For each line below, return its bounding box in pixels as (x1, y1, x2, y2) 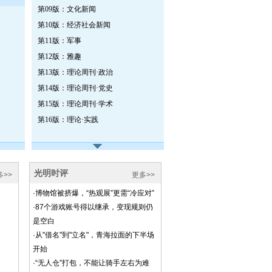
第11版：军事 (37, 36, 81, 45)
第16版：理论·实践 (37, 115, 98, 124)
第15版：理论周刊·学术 (37, 100, 113, 108)
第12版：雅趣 (37, 52, 81, 61)
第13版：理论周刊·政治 (37, 68, 113, 76)
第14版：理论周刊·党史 (37, 84, 113, 92)
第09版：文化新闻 (37, 5, 96, 13)
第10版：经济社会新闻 (37, 21, 110, 29)
